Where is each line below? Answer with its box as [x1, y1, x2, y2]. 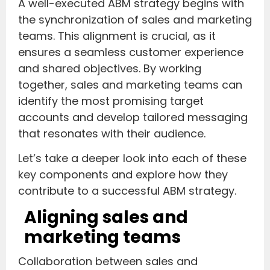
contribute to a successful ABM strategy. [18, 183, 236, 198]
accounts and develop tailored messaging [18, 109, 248, 125]
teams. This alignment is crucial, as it [18, 28, 216, 43]
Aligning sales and [24, 206, 188, 230]
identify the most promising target [18, 93, 204, 108]
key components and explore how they [18, 166, 228, 182]
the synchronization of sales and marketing [18, 11, 252, 27]
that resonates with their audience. [18, 125, 206, 141]
